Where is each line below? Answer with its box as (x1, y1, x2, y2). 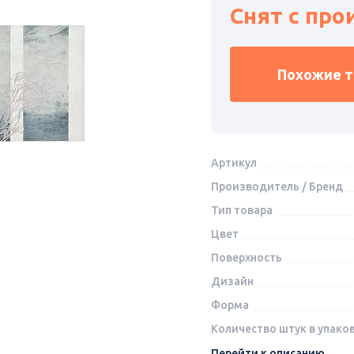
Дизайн (210, 275, 254, 288)
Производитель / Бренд (210, 180, 343, 194)
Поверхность (210, 251, 282, 265)
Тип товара (210, 204, 273, 217)
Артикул (210, 156, 257, 170)
